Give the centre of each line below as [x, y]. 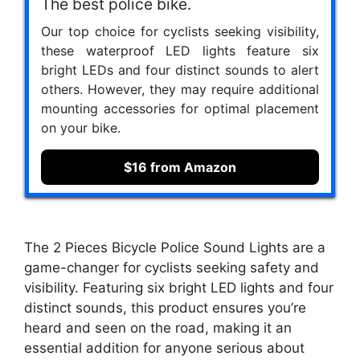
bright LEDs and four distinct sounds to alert [180, 70]
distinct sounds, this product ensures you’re [165, 308]
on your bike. [81, 127]
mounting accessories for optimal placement [180, 108]
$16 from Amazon [180, 167]
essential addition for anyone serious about [164, 348]
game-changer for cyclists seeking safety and [172, 268]
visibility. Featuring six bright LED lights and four [179, 288]
